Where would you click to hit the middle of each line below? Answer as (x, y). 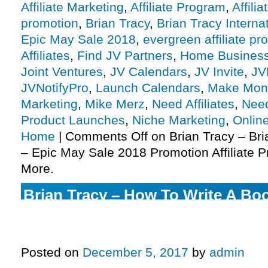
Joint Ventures (62, 72)
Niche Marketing (179, 120)
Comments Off (106, 136)
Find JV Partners (125, 56)
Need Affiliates (193, 104)
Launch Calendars (148, 88)
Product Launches (73, 120)
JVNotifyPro (55, 88)
